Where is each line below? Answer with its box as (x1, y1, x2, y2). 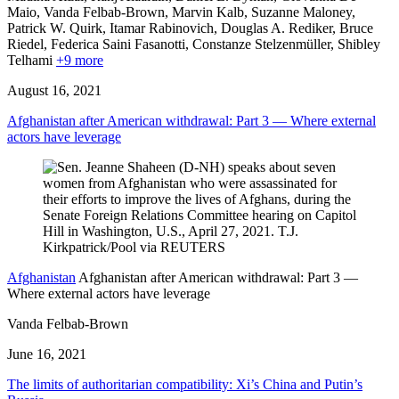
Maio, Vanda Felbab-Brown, (7, 4, 172, 20)
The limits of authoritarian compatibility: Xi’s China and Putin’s (7, 377, 362, 393)
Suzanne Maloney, (251, 4, 355, 20)
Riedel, (7, 37, 51, 53)
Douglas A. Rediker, (221, 20, 339, 37)
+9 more (56, 53, 103, 69)
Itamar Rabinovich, (110, 20, 221, 37)
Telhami (7, 53, 53, 69)
